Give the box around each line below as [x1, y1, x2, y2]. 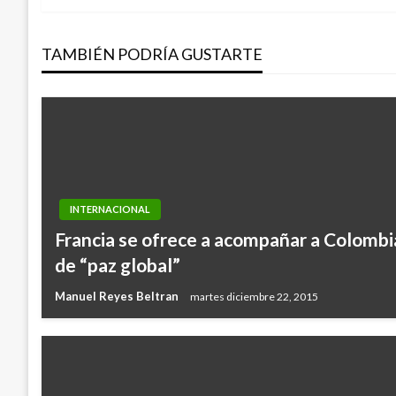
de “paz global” [55, 254, 180, 277]
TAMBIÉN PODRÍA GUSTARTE [42, 44, 263, 65]
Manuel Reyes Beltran [55, 289, 181, 304]
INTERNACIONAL [70, 203, 150, 216]
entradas [67, 51, 202, 95]
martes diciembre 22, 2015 [190, 289, 318, 303]
